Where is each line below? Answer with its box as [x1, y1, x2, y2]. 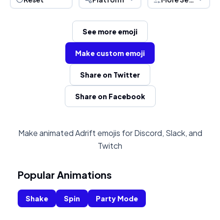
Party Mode [96, 194, 138, 203]
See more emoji [82, 27, 137, 36]
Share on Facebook [75, 92, 145, 101]
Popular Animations [18, 168, 112, 181]
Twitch [98, 140, 122, 151]
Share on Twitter [80, 70, 140, 79]
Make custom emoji [75, 49, 145, 57]
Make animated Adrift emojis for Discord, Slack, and [18, 128, 202, 138]
